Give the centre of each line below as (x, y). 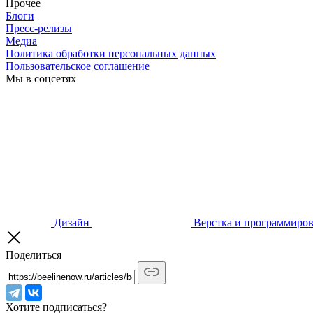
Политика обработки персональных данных (111, 53)
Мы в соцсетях (41, 78)
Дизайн (72, 222)
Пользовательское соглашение (78, 66)
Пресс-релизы (39, 28)
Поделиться (34, 254)
